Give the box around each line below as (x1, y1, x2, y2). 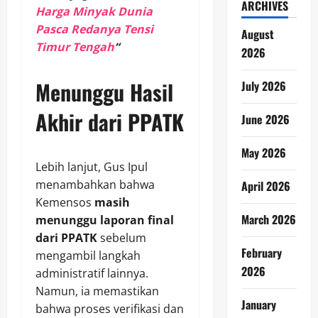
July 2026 (241, 77, 286, 94)
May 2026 (241, 144, 286, 161)
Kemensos (35, 194, 94, 211)
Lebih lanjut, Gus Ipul (35, 159, 148, 175)
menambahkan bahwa (35, 177, 155, 193)
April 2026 (241, 177, 290, 194)
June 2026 (241, 111, 290, 128)
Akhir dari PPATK (35, 106, 184, 138)
